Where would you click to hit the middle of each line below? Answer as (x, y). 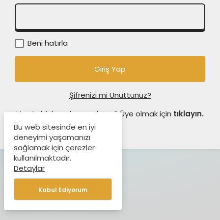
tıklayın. (189, 114)
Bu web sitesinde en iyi (55, 127)
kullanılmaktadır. (42, 158)
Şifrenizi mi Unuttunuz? (110, 95)
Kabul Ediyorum (63, 190)
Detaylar (29, 168)
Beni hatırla (47, 43)
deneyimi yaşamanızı (52, 137)
